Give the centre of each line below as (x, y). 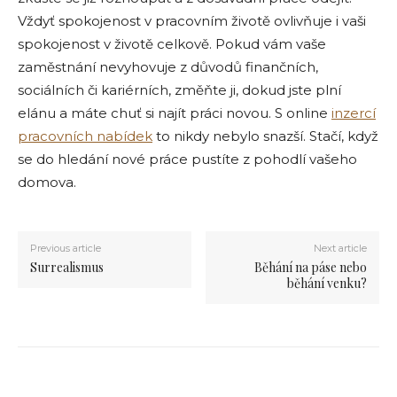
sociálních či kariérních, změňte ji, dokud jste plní (179, 90)
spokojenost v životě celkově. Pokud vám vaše (172, 44)
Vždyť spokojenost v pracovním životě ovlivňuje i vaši (192, 21)
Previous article (66, 249)
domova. (49, 183)
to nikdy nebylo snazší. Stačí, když (265, 136)
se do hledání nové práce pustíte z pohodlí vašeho (187, 160)
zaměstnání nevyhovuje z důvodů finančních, (168, 67)
